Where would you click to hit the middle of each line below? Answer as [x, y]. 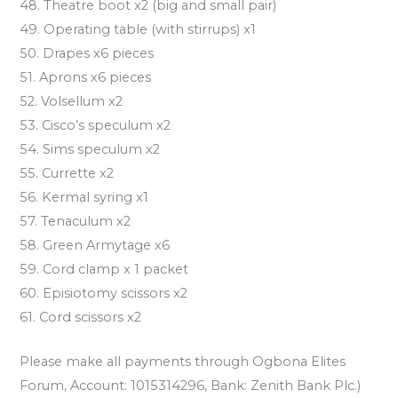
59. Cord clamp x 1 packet [104, 269]
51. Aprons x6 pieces [86, 77]
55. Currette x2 [67, 173]
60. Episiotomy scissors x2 [104, 293]
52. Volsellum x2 [72, 101]
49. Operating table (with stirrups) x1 [138, 29]
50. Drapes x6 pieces [87, 53]
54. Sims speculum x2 [90, 149]
